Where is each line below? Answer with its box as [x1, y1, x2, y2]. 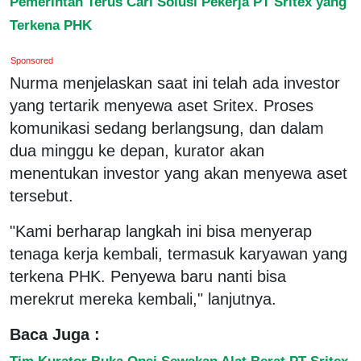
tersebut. [10, 186, 73, 205]
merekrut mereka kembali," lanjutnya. [10, 289, 276, 308]
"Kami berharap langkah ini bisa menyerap [10, 222, 312, 240]
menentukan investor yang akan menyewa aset [10, 164, 347, 182]
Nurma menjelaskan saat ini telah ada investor [10, 73, 340, 92]
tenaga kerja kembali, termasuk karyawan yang [10, 244, 347, 263]
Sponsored [10, 55, 54, 65]
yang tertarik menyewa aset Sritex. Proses [10, 96, 313, 114]
